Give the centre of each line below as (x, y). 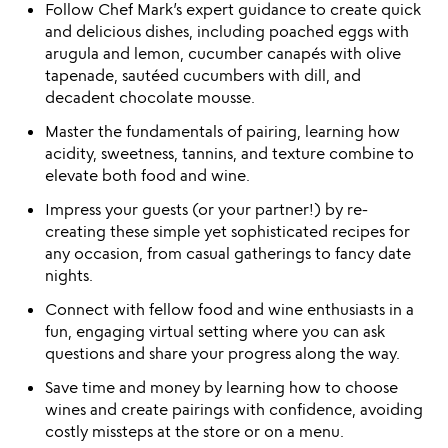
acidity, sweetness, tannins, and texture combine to (229, 153)
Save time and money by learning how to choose (221, 387)
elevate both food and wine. (147, 175)
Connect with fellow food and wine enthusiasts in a (229, 309)
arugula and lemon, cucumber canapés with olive (222, 53)
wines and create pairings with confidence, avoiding (233, 409)
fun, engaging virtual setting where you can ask (214, 331)
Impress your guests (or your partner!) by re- (206, 209)
